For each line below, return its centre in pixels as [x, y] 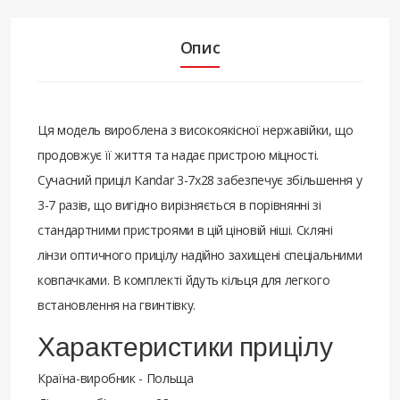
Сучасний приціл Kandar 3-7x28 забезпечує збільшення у [200, 179]
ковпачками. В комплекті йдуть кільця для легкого [184, 279]
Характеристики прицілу [185, 345]
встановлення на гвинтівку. [117, 304]
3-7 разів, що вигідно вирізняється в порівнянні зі [179, 204]
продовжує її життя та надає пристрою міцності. [178, 154]
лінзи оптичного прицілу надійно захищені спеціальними [200, 254]
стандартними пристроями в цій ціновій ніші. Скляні [185, 229]
